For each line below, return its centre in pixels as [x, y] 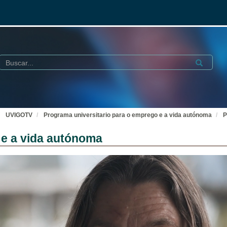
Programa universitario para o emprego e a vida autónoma [128, 115]
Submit [204, 61]
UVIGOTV [19, 115]
